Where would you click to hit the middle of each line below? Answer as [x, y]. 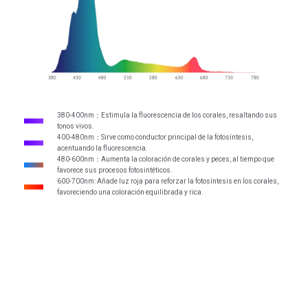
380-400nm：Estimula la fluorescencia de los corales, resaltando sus [167, 115]
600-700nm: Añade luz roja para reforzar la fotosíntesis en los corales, [168, 181]
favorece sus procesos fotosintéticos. [115, 170]
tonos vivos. [76, 126]
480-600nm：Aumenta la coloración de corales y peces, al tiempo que [166, 159]
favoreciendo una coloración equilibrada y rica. [130, 192]
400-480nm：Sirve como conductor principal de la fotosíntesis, [155, 137]
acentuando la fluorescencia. [102, 148]
